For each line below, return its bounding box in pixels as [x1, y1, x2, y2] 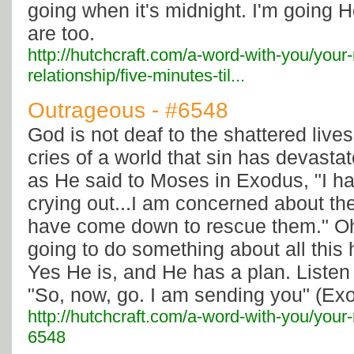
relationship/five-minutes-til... [28, 66, 245, 86]
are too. [28, 22, 95, 45]
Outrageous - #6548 [28, 98, 228, 123]
